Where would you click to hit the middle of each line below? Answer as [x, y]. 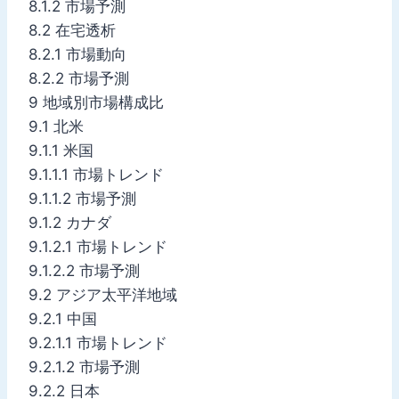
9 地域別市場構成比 [96, 102]
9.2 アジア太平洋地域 [103, 294]
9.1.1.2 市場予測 [82, 198]
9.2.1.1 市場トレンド [98, 342]
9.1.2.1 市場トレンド [98, 246]
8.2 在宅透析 [72, 30]
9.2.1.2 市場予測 [84, 366]
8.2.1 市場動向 [77, 54]
